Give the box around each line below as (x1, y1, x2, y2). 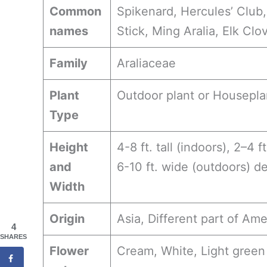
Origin (49, 211, 85, 226)
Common (49, 4, 101, 18)
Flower (49, 243, 89, 258)
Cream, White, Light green (117, 243, 265, 258)
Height (49, 139, 88, 154)
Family (49, 55, 88, 70)
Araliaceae (117, 55, 176, 70)
